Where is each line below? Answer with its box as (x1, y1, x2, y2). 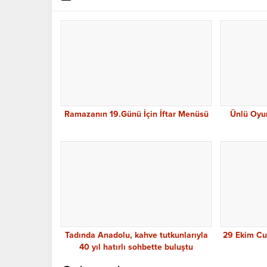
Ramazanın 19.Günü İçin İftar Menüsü (64, 109, 209, 120)
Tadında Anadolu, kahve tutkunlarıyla (64, 230, 208, 241)
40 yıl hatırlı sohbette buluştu (79, 242, 193, 253)
